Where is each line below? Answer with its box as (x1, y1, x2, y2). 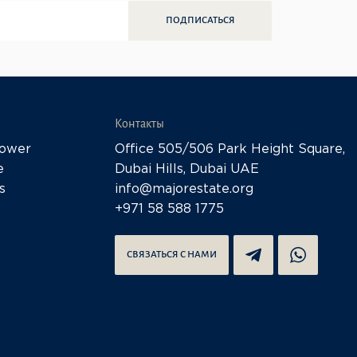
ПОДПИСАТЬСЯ (165, 15, 235, 25)
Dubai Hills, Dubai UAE (115, 163, 259, 175)
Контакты (115, 117, 164, 130)
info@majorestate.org (115, 183, 253, 195)
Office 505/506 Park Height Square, (115, 143, 345, 155)
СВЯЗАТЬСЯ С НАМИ (127, 249, 217, 260)
